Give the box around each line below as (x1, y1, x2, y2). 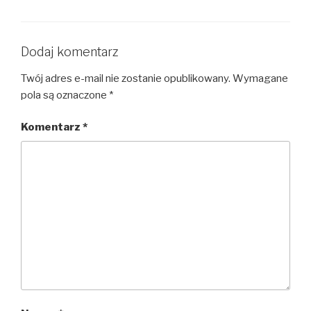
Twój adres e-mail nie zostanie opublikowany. (21, 72, 230, 85)
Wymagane (233, 72, 288, 85)
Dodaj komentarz (21, 44, 119, 60)
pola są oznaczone (21, 88, 109, 101)
